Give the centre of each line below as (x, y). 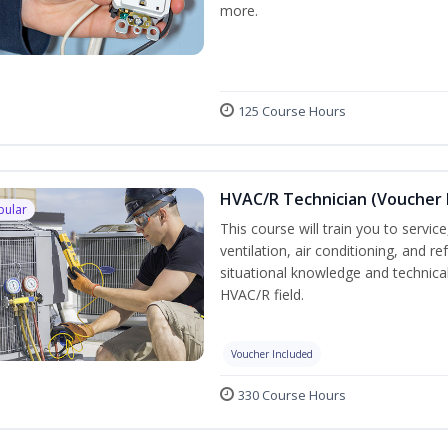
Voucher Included (271, 354)
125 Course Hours (291, 111)
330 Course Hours (291, 395)
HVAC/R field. (261, 294)
